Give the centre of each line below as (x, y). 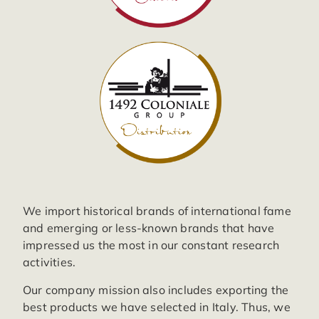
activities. (49, 262)
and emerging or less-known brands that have (149, 228)
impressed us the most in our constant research (151, 245)
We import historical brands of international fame (157, 211)
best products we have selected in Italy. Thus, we (157, 307)
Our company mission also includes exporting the (156, 289)
